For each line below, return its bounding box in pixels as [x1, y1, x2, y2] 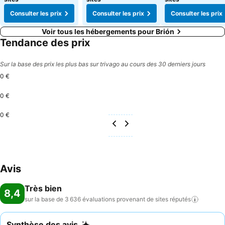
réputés [170, 195, 191, 203]
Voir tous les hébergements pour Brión [42, 27, 174, 36]
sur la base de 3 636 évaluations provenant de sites [25, 195, 168, 203]
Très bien [25, 183, 62, 193]
